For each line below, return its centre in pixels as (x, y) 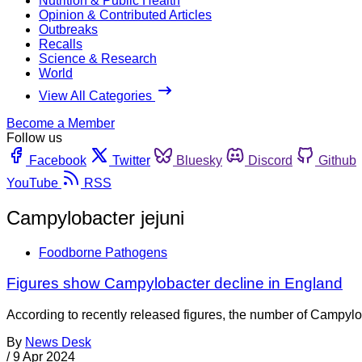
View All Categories (97, 95)
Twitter (131, 160)
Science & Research (98, 58)
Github (337, 160)
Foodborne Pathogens (103, 252)
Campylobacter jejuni (95, 217)
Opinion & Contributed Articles (125, 15)
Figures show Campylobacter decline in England (175, 284)
